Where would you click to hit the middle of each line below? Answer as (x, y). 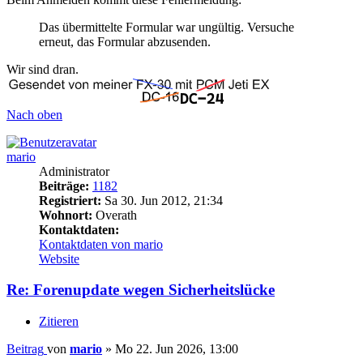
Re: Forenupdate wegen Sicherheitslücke (141, 290)
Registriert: (70, 200)
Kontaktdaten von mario (101, 244)
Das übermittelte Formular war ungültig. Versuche (167, 27)
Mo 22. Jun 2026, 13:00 (177, 349)
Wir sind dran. (43, 69)
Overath (115, 215)
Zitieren (59, 322)
